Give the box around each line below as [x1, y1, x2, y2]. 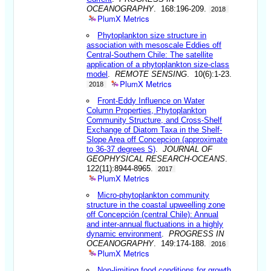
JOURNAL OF [163, 144, 213, 154]
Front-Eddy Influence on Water [97, 96, 205, 105]
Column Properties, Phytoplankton [87, 105, 207, 115]
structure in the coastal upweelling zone [87, 200, 226, 209]
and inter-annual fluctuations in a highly [87, 219, 224, 229]
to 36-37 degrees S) [87, 144, 156, 154]
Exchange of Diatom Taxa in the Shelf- [87, 125, 223, 134]
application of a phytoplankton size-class [87, 59, 230, 69]
